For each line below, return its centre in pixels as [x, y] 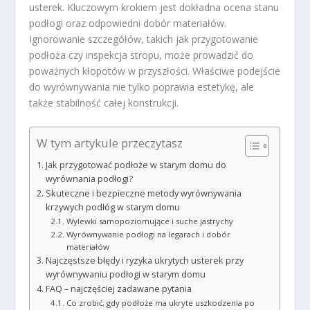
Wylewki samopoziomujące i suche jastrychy [149, 221]
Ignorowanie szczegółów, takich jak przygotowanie [144, 39]
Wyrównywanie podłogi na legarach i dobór [148, 234]
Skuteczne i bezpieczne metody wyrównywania [143, 193]
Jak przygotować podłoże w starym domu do [136, 165]
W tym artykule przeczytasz [110, 143]
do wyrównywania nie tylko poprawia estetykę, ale [142, 87]
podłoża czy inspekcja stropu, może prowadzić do [142, 55]
